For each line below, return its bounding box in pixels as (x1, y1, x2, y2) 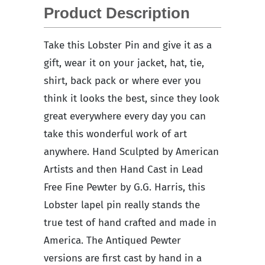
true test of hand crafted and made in (44, 216, 216, 229)
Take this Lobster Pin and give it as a (44, 38, 212, 51)
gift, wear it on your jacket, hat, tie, (44, 56, 204, 69)
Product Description (44, 4, 190, 21)
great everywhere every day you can (44, 109, 206, 122)
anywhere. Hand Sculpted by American (44, 145, 219, 158)
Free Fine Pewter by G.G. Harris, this (44, 180, 205, 193)
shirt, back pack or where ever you (44, 74, 201, 87)
